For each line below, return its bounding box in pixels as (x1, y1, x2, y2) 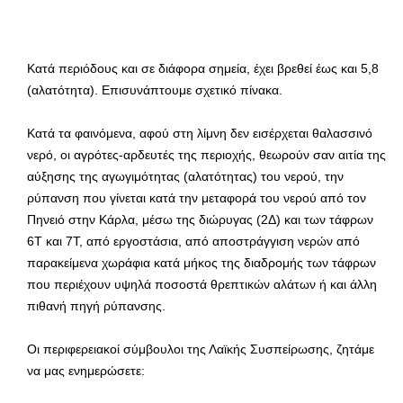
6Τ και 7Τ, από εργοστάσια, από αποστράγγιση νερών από (27, 234, 360, 249)
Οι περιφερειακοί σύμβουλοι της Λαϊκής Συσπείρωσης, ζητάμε (27, 342, 374, 357)
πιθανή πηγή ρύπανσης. (27, 299, 166, 314)
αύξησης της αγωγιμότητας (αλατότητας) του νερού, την (27, 169, 344, 184)
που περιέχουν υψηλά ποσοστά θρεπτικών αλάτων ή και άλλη (27, 277, 377, 292)
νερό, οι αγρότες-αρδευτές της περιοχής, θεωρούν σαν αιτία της (27, 148, 386, 163)
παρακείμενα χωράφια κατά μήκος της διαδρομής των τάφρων (27, 255, 376, 271)
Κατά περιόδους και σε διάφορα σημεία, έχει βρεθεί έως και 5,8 (27, 61, 379, 76)
